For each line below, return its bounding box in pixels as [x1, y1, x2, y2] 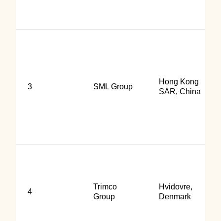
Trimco [93, 183, 117, 191]
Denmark [159, 192, 191, 201]
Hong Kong [159, 77, 199, 86]
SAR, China [159, 87, 201, 96]
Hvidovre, [159, 183, 192, 191]
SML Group [93, 82, 133, 91]
